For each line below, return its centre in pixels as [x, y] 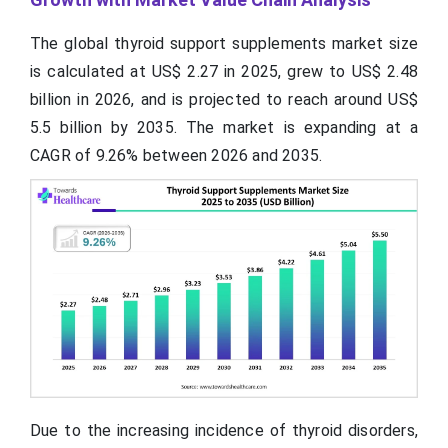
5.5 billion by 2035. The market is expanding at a [224, 128]
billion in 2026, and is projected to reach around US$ [224, 100]
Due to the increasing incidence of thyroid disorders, [224, 431]
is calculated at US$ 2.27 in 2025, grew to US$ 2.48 [224, 72]
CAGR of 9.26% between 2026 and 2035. [176, 156]
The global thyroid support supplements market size [224, 44]
